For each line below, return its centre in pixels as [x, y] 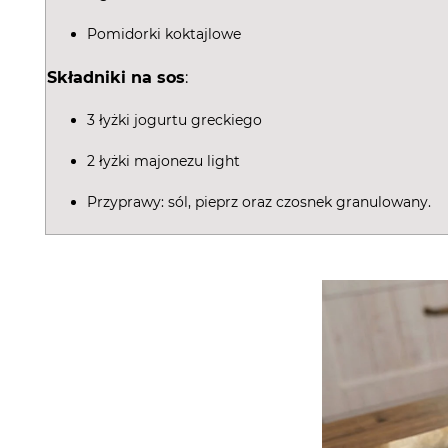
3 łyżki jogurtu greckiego [174, 120]
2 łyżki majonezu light [163, 161]
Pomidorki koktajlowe [164, 34]
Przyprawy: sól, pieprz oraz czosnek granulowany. [259, 202]
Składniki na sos [116, 77]
